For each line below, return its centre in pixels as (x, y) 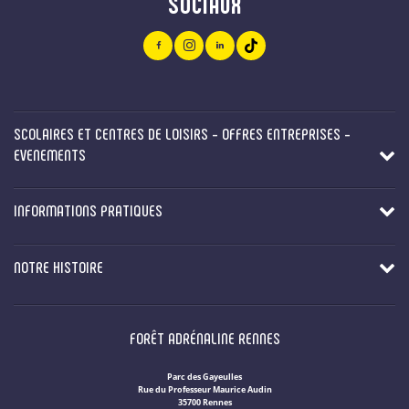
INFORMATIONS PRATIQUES (88, 210)
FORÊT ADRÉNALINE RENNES (204, 337)
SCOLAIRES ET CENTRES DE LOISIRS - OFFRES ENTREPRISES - (182, 133)
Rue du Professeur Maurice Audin (204, 389)
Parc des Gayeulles (204, 376)
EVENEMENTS (50, 154)
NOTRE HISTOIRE (58, 266)
